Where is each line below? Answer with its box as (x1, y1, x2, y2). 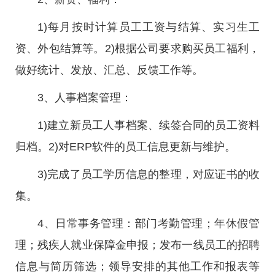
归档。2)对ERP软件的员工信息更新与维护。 (15, 141, 236, 153)
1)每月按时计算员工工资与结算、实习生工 (37, 21, 260, 33)
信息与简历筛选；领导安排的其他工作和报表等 (15, 260, 260, 273)
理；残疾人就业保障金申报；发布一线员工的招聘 (15, 239, 260, 251)
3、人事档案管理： (37, 91, 132, 104)
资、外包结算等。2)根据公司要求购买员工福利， (15, 42, 260, 55)
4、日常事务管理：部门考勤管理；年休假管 (37, 217, 260, 230)
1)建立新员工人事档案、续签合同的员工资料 (37, 119, 260, 131)
